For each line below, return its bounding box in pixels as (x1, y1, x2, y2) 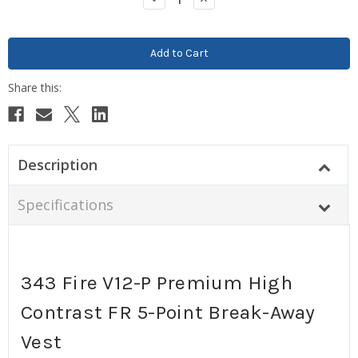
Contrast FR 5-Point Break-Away (21, 300, 316, 324)
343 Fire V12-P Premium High (21, 270, 292, 294)
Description (17, 154, 97, 174)
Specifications (17, 194, 113, 214)
